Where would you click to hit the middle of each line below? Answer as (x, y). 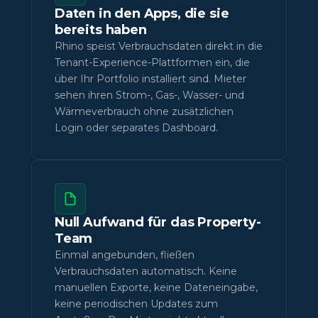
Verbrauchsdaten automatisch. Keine (146, 272)
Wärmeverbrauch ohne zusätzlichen (144, 112)
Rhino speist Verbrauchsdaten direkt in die (159, 46)
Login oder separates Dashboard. (136, 128)
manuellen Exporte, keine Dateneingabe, (156, 288)
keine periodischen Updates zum (136, 304)
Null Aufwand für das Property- (158, 223)
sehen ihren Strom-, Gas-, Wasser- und (149, 95)
